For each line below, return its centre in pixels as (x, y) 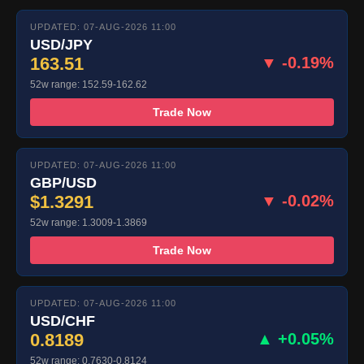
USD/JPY (61, 45)
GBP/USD (63, 183)
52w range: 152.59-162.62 (89, 85)
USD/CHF (63, 321)
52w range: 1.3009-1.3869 (89, 223)
